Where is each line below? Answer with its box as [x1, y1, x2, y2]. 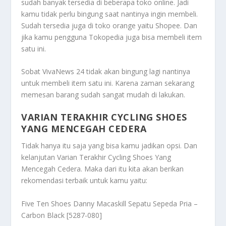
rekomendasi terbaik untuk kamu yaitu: [21, 176, 148, 186]
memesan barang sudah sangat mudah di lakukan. [21, 89, 186, 99]
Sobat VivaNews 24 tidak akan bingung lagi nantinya [21, 66, 191, 76]
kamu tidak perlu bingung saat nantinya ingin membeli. [21, 9, 198, 19]
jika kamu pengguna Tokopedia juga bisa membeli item [21, 32, 202, 42]
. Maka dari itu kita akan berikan [81, 164, 184, 174]
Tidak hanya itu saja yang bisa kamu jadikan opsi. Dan [21, 141, 198, 151]
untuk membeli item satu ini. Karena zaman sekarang [21, 78, 195, 88]
